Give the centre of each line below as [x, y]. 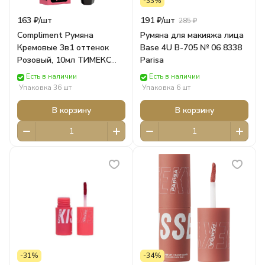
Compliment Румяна [55, 35]
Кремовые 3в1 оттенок [63, 48]
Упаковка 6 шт [166, 88]
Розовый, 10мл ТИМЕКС [64, 60]
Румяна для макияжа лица [192, 35]
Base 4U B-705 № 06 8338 [191, 48]
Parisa [152, 60]
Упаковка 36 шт [45, 88]
